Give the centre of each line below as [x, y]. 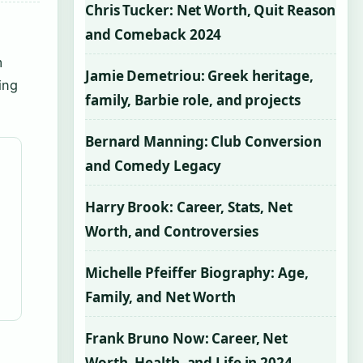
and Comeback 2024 [154, 34]
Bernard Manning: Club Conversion [203, 141]
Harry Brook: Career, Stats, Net [189, 207]
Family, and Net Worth [160, 297]
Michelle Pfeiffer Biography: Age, [197, 273]
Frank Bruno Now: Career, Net [187, 338]
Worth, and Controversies [172, 231]
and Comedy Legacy [154, 166]
